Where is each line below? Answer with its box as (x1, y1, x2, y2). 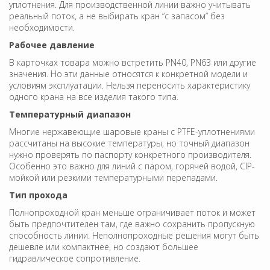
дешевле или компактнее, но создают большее (9, 240, 198, 253)
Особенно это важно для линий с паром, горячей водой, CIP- (9, 160, 255, 172)
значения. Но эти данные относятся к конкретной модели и (9, 67, 248, 80)
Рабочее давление (9, 39, 95, 51)
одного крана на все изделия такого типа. (9, 90, 178, 102)
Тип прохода (9, 189, 67, 201)
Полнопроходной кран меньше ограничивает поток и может (9, 206, 256, 218)
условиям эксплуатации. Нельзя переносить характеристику (9, 79, 250, 91)
